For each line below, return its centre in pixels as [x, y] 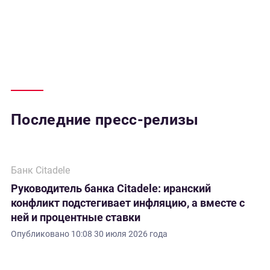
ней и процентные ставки [76, 217]
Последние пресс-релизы [105, 120]
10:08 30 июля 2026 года [119, 234]
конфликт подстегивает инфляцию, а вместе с [128, 203]
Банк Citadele [40, 170]
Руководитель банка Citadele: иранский [111, 188]
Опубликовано [41, 234]
